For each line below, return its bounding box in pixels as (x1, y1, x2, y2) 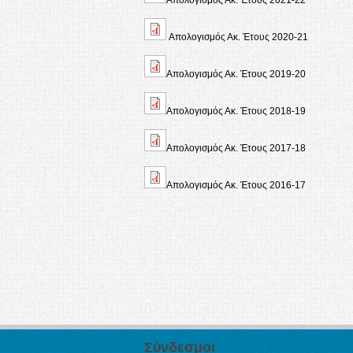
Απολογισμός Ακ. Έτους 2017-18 (166, 142, 306, 154)
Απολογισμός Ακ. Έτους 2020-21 (169, 31, 308, 43)
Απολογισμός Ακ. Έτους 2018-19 (166, 105, 306, 117)
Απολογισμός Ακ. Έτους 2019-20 (166, 68, 306, 80)
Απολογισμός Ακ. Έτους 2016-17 (166, 179, 306, 191)
